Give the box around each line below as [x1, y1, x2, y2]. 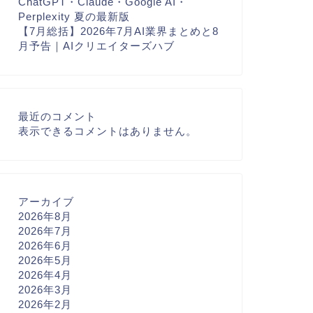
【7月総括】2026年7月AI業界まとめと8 [17, 25, 219, 37]
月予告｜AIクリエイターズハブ [17, 40, 175, 52]
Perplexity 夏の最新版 [17, 10, 130, 22]
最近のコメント [17, 110, 96, 122]
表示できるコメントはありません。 [17, 125, 197, 137]
